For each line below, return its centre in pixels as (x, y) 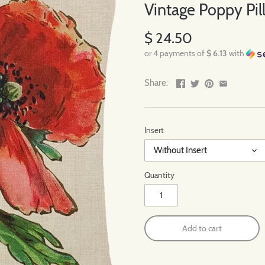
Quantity (159, 175)
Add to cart (202, 228)
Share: (156, 83)
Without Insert (180, 151)
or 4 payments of (175, 54)
